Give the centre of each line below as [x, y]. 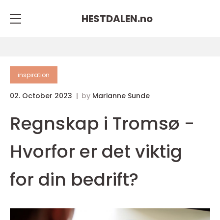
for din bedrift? [74, 179]
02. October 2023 [42, 96]
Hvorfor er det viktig [96, 151]
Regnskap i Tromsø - [102, 124]
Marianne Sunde [121, 96]
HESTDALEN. [110, 18]
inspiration [34, 75]
